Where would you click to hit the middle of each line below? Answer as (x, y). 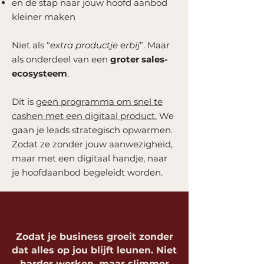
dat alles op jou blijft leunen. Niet (94, 250)
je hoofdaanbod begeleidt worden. (87, 172)
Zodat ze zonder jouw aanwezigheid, (92, 144)
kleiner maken (44, 17)
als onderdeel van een (61, 59)
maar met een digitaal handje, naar (90, 158)
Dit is (24, 102)
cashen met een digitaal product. (84, 116)
